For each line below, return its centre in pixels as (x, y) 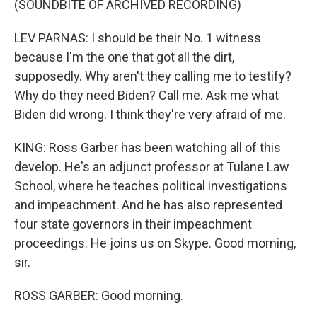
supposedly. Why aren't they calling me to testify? (153, 76)
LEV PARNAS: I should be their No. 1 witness (138, 38)
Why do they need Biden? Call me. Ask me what (146, 95)
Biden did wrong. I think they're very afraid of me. (150, 114)
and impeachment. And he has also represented (148, 205)
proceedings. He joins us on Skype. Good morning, (155, 243)
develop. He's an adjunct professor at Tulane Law (152, 167)
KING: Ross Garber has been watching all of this (148, 148)
